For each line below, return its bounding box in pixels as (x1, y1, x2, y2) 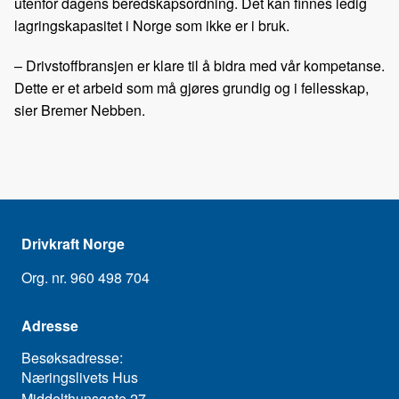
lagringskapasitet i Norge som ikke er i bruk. (14, 15, 289, 37)
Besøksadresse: (21, 347, 123, 369)
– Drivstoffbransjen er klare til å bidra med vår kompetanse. (14, 55, 385, 77)
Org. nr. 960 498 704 (21, 267, 150, 289)
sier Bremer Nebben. (14, 100, 145, 121)
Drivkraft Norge (21, 233, 125, 255)
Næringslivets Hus (21, 367, 138, 388)
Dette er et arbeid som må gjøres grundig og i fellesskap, (14, 77, 369, 99)
